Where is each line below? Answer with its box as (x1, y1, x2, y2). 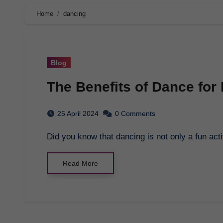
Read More (63, 159, 98, 167)
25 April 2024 (57, 109, 99, 117)
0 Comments (115, 109, 155, 117)
